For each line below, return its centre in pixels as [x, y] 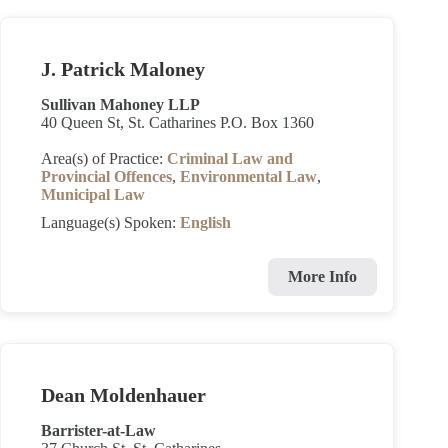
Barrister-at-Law [98, 430]
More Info [323, 276]
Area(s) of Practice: [104, 158]
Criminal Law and [230, 158]
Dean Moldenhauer [123, 395]
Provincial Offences [106, 176]
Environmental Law [248, 176]
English [205, 222]
